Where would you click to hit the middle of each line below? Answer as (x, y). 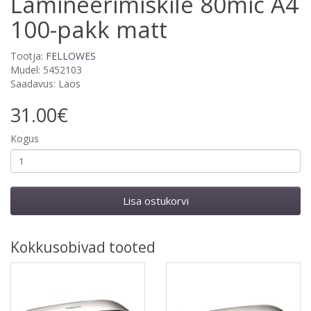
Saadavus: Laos (45, 84)
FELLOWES (71, 56)
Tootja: (28, 56)
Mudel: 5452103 (46, 70)
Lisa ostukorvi (155, 201)
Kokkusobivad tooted (83, 247)
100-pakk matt (89, 30)
